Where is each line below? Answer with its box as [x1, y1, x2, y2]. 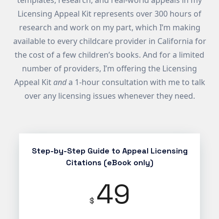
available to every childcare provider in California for [13, 36, 206, 47]
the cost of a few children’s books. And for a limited [15, 49, 204, 61]
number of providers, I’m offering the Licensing [22, 63, 197, 74]
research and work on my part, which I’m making [19, 22, 200, 33]
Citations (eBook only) [66, 157, 153, 168]
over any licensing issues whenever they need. [24, 90, 195, 102]
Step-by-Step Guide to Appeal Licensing [31, 146, 188, 156]
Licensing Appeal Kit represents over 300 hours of [18, 8, 201, 20]
